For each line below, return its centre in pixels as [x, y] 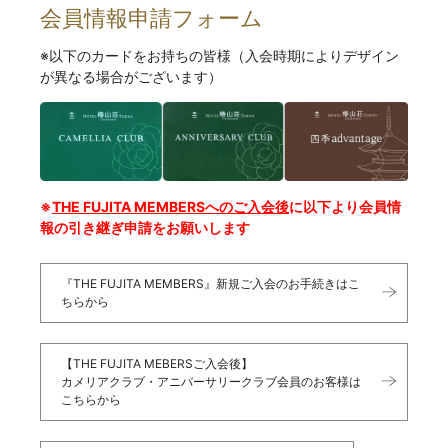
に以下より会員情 [345, 206]
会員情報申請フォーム [151, 19]
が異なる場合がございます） [131, 77]
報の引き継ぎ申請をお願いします [145, 227]
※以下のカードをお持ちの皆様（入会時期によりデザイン [219, 56]
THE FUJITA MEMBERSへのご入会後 [170, 206]
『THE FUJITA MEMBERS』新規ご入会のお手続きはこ [210, 283]
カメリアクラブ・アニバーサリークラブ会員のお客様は [211, 381]
